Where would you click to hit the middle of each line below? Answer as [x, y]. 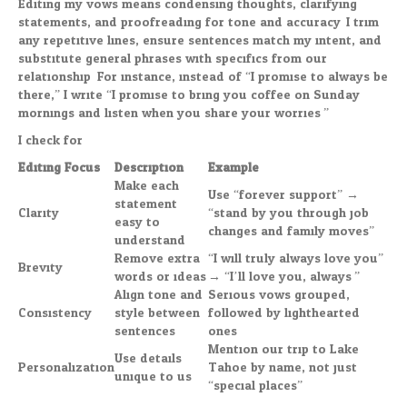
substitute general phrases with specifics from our [173, 59]
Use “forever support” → [283, 195]
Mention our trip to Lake [283, 350]
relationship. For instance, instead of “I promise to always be [203, 77]
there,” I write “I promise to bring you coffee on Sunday [189, 95]
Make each [147, 186]
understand [150, 241]
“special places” [255, 386]
